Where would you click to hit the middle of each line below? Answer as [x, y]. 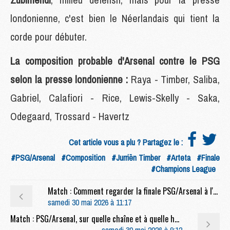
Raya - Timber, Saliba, [174, 79]
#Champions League [183, 169]
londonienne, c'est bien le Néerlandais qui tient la [115, 18]
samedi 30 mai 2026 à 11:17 [89, 202]
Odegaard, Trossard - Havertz [70, 116]
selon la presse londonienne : [69, 79]
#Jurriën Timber [136, 157]
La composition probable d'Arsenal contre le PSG [115, 61]
